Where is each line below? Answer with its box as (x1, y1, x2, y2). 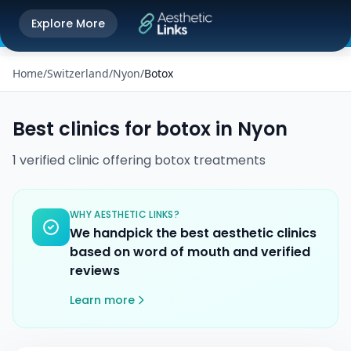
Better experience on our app (13, 24, 140, 38)
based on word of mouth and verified (70, 243, 310, 261)
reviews (70, 262, 120, 280)
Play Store (243, 16, 298, 31)
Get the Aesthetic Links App (13, 9, 164, 24)
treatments (190, 151, 266, 169)
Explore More (31, 16, 105, 31)
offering (100, 151, 154, 169)
